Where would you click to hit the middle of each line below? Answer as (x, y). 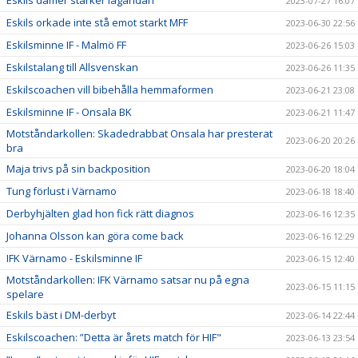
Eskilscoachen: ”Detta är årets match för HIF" (114, 337)
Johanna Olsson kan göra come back (95, 235)
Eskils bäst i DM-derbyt (61, 314)
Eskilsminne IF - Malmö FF (66, 44)
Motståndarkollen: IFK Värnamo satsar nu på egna (128, 279)
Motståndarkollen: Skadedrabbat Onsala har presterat (139, 133)
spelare (25, 294)
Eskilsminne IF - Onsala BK (69, 111)
